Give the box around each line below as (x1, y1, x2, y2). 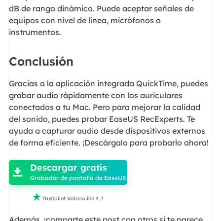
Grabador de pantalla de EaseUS (30, 174, 126, 182)
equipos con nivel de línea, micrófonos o (8, 15, 161, 25)
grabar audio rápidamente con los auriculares (8, 90, 183, 101)
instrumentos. (8, 27, 61, 37)
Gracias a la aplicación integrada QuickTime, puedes (8, 78, 208, 89)
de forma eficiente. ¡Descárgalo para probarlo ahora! (8, 138, 209, 148)
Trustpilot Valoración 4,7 (42, 194, 104, 202)
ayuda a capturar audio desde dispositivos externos (8, 126, 205, 136)
